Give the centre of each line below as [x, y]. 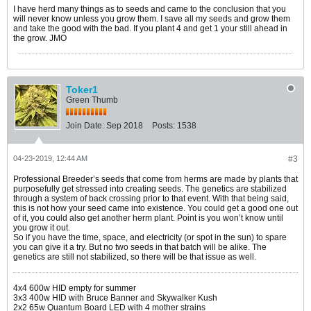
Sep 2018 [125, 125]
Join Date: [85, 125]
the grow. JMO [40, 38]
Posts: [163, 125]
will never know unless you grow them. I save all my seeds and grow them [152, 18]
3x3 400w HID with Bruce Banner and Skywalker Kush [115, 297]
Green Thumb [92, 100]
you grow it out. [42, 227]
